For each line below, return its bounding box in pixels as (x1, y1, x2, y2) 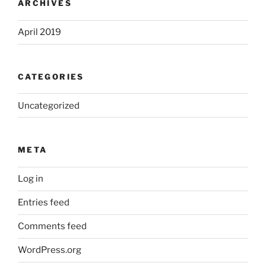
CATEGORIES (18, 71, 84, 81)
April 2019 (18, 27, 61, 38)
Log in (18, 173, 43, 185)
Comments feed (18, 221, 87, 232)
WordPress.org (18, 245, 81, 256)
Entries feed (18, 197, 69, 208)
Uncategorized (18, 100, 80, 111)
